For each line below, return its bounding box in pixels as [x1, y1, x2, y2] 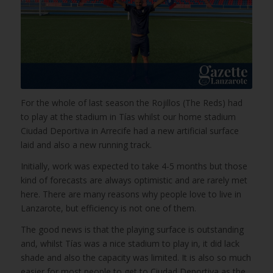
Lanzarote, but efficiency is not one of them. [20, 202, 196, 214]
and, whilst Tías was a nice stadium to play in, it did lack [20, 238, 239, 250]
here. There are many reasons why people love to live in [20, 188, 241, 200]
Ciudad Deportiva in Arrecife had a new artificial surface [20, 125, 239, 137]
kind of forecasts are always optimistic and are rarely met [20, 174, 247, 186]
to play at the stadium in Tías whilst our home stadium [20, 111, 236, 123]
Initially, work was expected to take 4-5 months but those [20, 160, 247, 172]
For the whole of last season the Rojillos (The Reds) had [20, 97, 243, 109]
